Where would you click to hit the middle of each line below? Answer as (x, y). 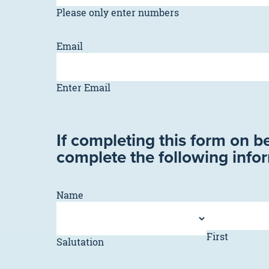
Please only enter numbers (118, 13)
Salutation (80, 242)
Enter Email (83, 88)
